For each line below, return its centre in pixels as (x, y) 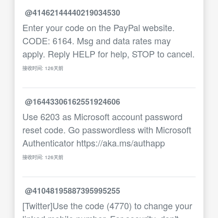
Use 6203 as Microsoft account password (102, 116)
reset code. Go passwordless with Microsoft (107, 129)
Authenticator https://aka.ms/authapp (94, 143)
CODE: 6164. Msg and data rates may (97, 40)
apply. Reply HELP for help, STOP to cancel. (109, 54)
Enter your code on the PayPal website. (99, 27)
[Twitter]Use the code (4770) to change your (107, 205)
